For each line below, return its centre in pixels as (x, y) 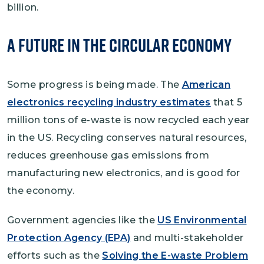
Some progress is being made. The (95, 84)
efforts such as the (55, 255)
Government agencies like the (82, 220)
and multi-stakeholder (187, 237)
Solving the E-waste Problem (175, 255)
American (206, 84)
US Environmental (202, 220)
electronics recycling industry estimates (109, 102)
